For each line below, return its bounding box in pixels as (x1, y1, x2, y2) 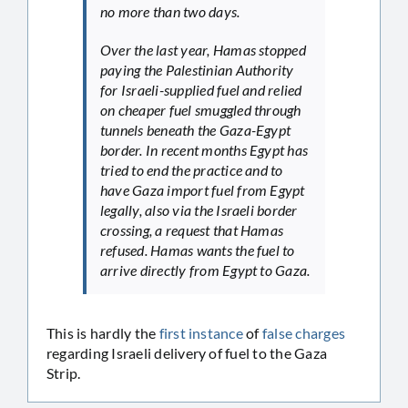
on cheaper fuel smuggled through (100, 100, 301, 118)
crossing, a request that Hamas (100, 220, 284, 239)
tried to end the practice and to (100, 160, 283, 178)
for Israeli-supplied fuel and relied (100, 80, 302, 98)
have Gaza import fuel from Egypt (100, 180, 305, 199)
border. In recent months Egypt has (100, 140, 309, 158)
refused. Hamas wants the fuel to (100, 240, 295, 259)
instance (189, 323, 243, 342)
